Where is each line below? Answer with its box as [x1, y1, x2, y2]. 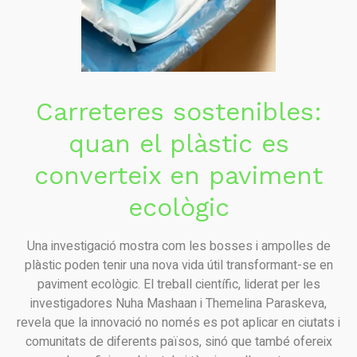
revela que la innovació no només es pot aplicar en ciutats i [17, 313, 340, 333]
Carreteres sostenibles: [35, 96, 322, 127]
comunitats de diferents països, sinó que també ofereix [25, 332, 332, 352]
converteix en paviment [34, 160, 323, 191]
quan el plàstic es [68, 128, 289, 159]
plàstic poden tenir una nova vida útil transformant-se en [24, 256, 333, 276]
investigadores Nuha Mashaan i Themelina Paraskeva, [30, 294, 327, 314]
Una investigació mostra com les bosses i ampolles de [26, 237, 331, 257]
